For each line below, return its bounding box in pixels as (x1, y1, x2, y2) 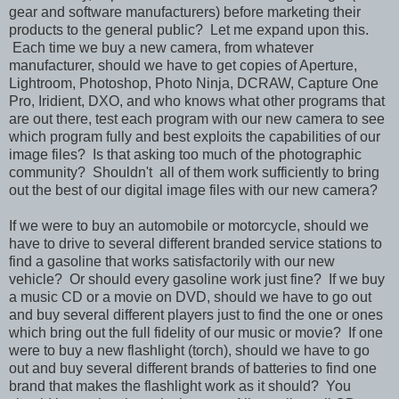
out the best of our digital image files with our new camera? (9, 182, 378, 198)
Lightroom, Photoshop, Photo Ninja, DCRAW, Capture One (9, 75, 379, 91)
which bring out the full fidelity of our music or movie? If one (9, 324, 383, 340)
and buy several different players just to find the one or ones (9, 306, 383, 322)
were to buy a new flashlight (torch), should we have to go (9, 342, 370, 358)
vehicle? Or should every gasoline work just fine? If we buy (9, 271, 385, 287)
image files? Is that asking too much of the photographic (9, 146, 362, 162)
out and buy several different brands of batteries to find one (9, 360, 377, 376)
